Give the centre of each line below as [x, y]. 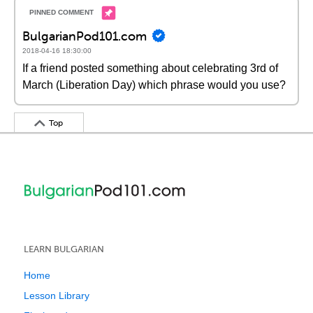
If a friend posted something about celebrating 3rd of [150, 68]
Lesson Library [57, 296]
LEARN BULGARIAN [64, 249]
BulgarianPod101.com [85, 36]
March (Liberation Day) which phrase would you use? [154, 85]
